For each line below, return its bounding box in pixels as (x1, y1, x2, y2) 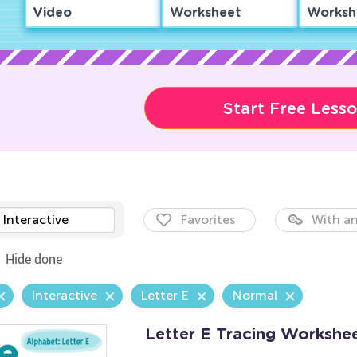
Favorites (179, 212, 235, 227)
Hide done (5, 250, 62, 268)
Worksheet (169, 6, 241, 19)
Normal (231, 288, 277, 303)
